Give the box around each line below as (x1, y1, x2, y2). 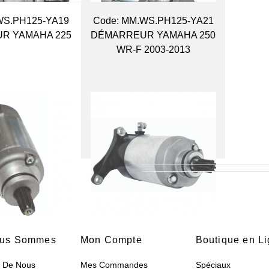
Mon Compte (80, 235, 142, 246)
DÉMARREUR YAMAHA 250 (91, 30, 216, 41)
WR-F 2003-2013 (116, 44, 190, 55)
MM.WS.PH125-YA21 (118, 16, 214, 26)
